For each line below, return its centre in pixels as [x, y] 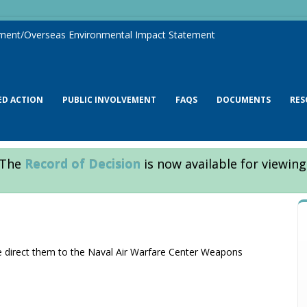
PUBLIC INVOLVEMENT [109, 100]
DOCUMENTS [244, 100]
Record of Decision [82, 164]
